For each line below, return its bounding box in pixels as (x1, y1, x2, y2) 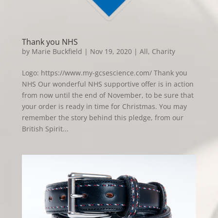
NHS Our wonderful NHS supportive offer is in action (21, 79, 194, 89)
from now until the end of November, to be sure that (21, 90, 194, 100)
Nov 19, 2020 (90, 46, 132, 56)
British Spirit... (21, 124, 69, 133)
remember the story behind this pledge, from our (21, 112, 183, 122)
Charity (151, 46, 175, 56)
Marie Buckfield (31, 46, 82, 56)
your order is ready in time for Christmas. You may (21, 101, 187, 111)
